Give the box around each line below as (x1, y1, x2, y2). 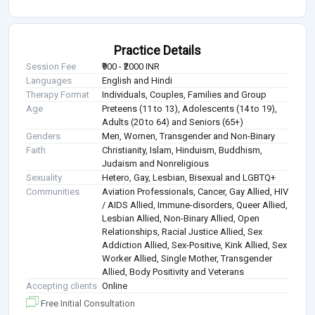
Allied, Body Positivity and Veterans (102, 266, 245, 278)
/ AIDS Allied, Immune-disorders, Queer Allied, (102, 200, 288, 211)
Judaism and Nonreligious (102, 158, 210, 169)
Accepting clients (26, 281, 97, 292)
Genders (26, 131, 60, 142)
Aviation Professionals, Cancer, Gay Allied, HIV (102, 186, 289, 198)
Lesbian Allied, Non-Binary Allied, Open (102, 213, 260, 224)
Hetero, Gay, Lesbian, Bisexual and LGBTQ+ (102, 172, 276, 184)
